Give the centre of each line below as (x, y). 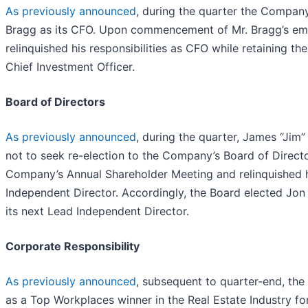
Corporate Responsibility (73, 246)
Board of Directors (55, 101)
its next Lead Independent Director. (97, 211)
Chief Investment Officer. (70, 66)
